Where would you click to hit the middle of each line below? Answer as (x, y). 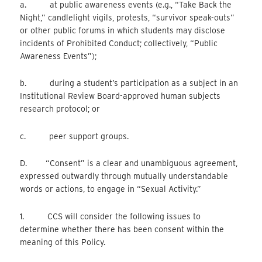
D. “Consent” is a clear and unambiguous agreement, (129, 163)
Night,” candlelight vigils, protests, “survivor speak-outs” (127, 17)
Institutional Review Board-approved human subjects (120, 96)
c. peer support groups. (75, 136)
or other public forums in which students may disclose (123, 30)
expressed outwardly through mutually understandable (124, 176)
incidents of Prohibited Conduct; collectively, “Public (119, 43)
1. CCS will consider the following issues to (111, 216)
